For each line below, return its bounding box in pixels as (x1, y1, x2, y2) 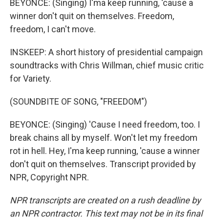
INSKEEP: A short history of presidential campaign (10, 47, 203, 57)
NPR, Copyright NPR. (10, 172, 89, 182)
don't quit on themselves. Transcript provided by (10, 159, 196, 169)
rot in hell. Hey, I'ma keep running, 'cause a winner (10, 146, 200, 156)
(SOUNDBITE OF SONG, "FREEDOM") (10, 96, 147, 107)
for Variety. (10, 73, 51, 84)
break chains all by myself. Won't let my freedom (10, 132, 197, 143)
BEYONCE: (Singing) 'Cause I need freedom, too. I (10, 119, 200, 130)
